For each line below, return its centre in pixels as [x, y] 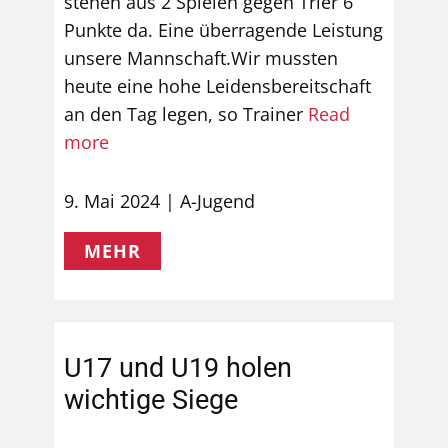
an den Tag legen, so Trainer [186, 114]
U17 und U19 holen [178, 368]
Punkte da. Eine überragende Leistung [223, 30]
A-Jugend [217, 201]
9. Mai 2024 [112, 201]
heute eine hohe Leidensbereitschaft [217, 86]
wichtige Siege [151, 400]
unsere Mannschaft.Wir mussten [201, 58]
